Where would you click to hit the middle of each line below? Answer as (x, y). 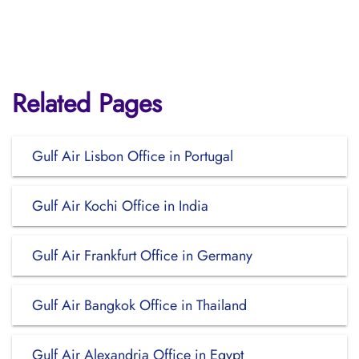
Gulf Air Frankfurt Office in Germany (142, 256)
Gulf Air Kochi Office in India (120, 206)
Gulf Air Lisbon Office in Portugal (133, 156)
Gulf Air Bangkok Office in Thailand (139, 305)
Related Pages (87, 103)
